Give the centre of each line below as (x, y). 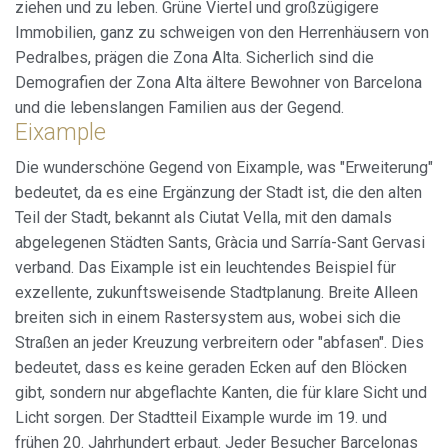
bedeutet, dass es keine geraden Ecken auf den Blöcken (211, 368)
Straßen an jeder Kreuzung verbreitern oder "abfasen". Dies (219, 343)
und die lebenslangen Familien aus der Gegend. (179, 108)
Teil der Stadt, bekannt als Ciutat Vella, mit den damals (203, 218)
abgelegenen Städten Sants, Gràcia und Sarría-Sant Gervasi (220, 243)
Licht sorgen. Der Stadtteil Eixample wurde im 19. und (201, 418)
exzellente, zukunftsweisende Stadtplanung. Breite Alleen (216, 293)
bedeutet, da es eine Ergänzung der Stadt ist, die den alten (218, 193)
